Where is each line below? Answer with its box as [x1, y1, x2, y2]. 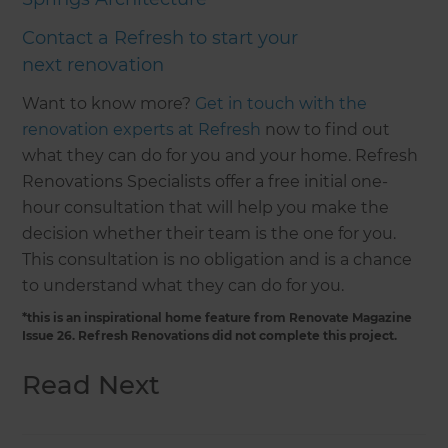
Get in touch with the [195, 94, 368, 114]
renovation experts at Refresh [22, 120, 262, 140]
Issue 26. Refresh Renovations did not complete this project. [22, 328, 398, 344]
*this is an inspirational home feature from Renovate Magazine [22, 310, 413, 326]
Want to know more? [22, 94, 196, 114]
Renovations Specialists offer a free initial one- [22, 172, 389, 192]
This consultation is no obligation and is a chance [22, 250, 413, 270]
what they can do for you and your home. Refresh [22, 146, 419, 166]
